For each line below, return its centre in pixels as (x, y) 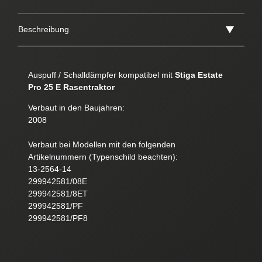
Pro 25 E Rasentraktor (71, 87)
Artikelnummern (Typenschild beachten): (103, 157)
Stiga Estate (199, 75)
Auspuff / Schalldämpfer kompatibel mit (101, 75)
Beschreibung (44, 30)
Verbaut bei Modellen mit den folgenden (101, 145)
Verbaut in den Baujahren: (76, 108)
